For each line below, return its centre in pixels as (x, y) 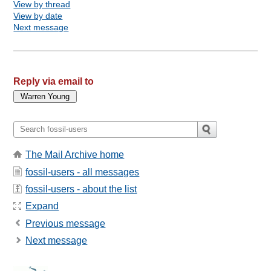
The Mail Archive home (75, 155)
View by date (38, 15)
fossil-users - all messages (83, 172)
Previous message (66, 223)
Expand (42, 206)
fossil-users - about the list (81, 189)
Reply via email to (54, 81)
